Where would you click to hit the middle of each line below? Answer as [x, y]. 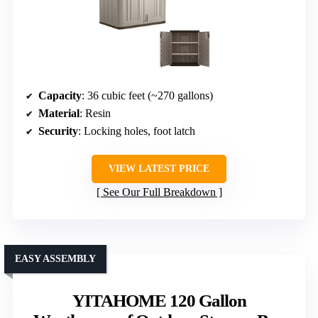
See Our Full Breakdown [159, 192]
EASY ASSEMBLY [55, 258]
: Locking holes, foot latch [137, 131]
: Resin [95, 113]
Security [58, 131]
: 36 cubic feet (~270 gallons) [147, 95]
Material [59, 113]
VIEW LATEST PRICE [159, 168]
